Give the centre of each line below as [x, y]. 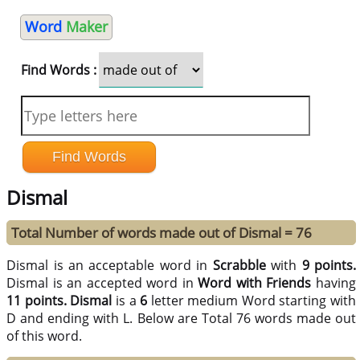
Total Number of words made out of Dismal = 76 [162, 233]
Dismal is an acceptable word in [110, 266]
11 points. [37, 301]
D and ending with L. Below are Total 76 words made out [181, 319]
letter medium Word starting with [252, 301]
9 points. [329, 266]
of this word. [45, 336]
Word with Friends [255, 283]
